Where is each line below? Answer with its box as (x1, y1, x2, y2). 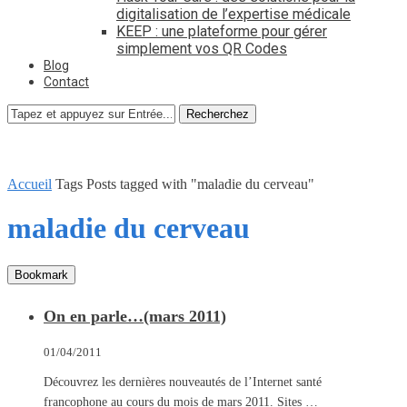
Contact (44, 74, 89, 89)
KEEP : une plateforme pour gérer (116, 23, 327, 40)
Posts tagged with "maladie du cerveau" (86, 176, 314, 192)
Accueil (7, 176, 52, 192)
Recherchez (186, 107, 249, 121)
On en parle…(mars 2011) (44, 306, 226, 325)
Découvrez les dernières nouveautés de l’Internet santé (44, 374, 322, 389)
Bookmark (15, 267, 68, 282)
